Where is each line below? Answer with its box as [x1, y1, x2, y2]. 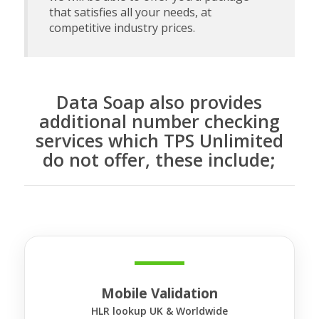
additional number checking [38, 109, 280, 133]
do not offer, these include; [43, 147, 276, 172]
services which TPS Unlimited [35, 128, 283, 152]
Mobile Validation [100, 284, 218, 303]
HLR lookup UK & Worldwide [90, 304, 228, 318]
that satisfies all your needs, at [48, 4, 211, 20]
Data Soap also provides [56, 90, 263, 114]
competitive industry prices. [48, 20, 195, 36]
